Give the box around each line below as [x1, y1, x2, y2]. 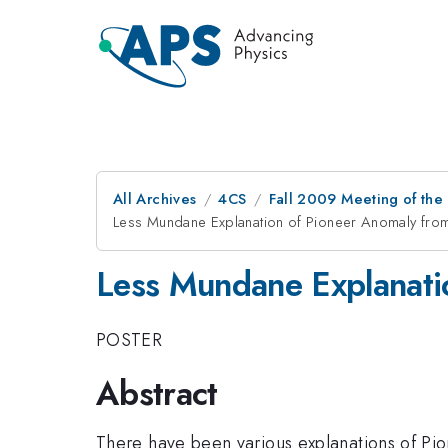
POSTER [96, 326, 163, 353]
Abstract [96, 370, 218, 417]
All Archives [113, 188, 197, 210]
